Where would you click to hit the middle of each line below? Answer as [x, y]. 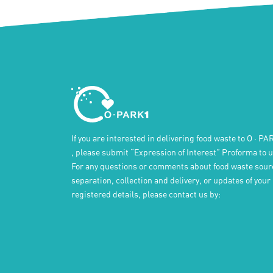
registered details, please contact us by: [146, 195]
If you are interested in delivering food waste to [159, 139]
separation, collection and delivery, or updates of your [171, 181]
